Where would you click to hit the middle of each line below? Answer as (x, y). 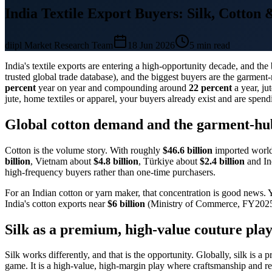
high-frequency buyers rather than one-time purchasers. (110, 172)
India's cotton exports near (56, 203)
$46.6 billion (188, 150)
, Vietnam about (62, 161)
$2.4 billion (222, 161)
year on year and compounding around (112, 87)
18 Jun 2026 (151, 45)
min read (212, 45)
